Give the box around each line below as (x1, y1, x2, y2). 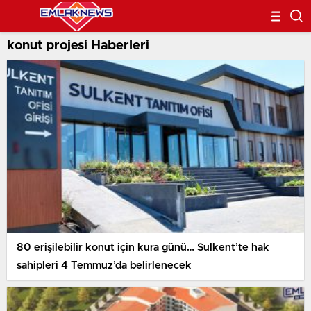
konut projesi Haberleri (7, 39, 149, 52)
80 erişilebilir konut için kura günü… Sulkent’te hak (17, 242, 269, 253)
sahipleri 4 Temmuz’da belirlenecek (17, 260, 192, 271)
